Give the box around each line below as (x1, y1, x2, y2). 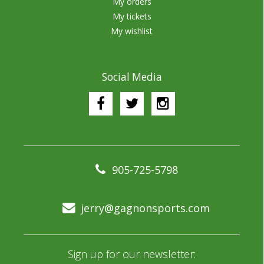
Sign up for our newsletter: (68, 247, 196, 261)
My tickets (112, 11, 151, 22)
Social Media (101, 70, 162, 84)
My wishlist (111, 25, 153, 37)
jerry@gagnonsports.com (80, 201, 210, 215)
